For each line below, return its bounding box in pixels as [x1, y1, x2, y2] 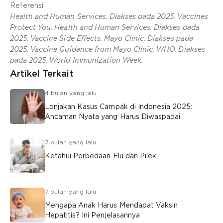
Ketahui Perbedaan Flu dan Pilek [45, 152, 156, 160]
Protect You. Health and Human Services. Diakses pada [10, 23, 200, 31]
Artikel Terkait [10, 68, 74, 79]
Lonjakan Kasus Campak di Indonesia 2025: [45, 103, 193, 111]
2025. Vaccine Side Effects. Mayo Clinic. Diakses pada [10, 34, 193, 42]
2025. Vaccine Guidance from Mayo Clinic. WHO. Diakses [10, 45, 205, 53]
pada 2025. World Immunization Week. [10, 56, 143, 64]
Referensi [10, 1, 44, 9]
